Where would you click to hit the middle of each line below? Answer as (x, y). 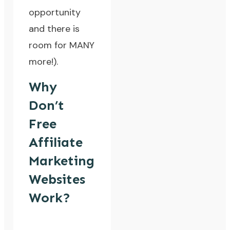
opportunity (55, 13)
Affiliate (56, 143)
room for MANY (62, 45)
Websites (57, 180)
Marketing (62, 161)
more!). (44, 62)
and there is (54, 29)
